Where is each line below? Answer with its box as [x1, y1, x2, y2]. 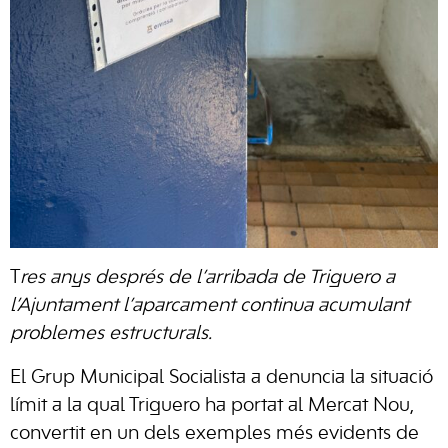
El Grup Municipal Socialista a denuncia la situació [10, 368, 433, 387]
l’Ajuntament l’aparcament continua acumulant [10, 296, 409, 315]
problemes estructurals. [10, 324, 212, 343]
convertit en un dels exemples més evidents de [10, 424, 419, 443]
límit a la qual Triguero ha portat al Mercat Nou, [10, 396, 414, 415]
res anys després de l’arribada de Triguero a [20, 268, 395, 287]
